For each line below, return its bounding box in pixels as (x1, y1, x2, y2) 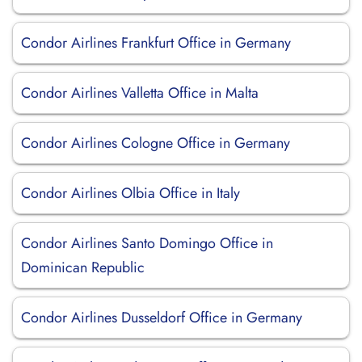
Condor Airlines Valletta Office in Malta (21, 82, 259, 103)
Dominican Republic (21, 257, 145, 278)
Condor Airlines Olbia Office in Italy (21, 183, 240, 204)
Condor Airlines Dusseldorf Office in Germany (21, 307, 302, 328)
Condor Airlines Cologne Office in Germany (21, 133, 290, 154)
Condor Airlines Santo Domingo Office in (21, 233, 273, 254)
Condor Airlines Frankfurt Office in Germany (21, 32, 291, 53)
